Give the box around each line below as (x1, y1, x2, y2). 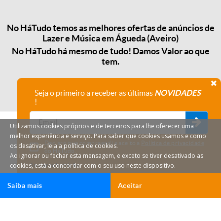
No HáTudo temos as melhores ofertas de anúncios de (6, 23, 215, 34)
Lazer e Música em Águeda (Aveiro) (42, 33, 179, 44)
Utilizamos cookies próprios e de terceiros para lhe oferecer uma (10, 122, 194, 130)
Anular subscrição (30, 162, 79, 168)
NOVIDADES (154, 88, 201, 97)
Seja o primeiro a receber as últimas (35, 88, 154, 97)
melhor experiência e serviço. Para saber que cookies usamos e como (10, 132, 206, 140)
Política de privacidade (141, 140, 204, 146)
